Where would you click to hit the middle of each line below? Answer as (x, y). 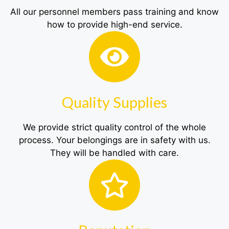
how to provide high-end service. (114, 25)
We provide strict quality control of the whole (114, 128)
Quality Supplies (114, 102)
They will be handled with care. (114, 153)
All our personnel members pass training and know (114, 12)
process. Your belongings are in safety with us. (114, 140)
